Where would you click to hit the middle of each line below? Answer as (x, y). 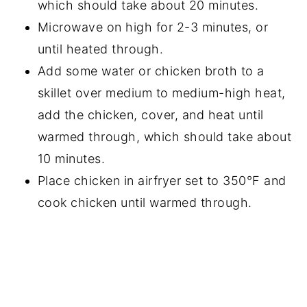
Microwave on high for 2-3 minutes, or (153, 27)
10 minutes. (73, 158)
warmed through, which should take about (164, 136)
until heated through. (102, 49)
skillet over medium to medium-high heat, (161, 93)
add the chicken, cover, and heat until (150, 114)
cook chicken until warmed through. (145, 202)
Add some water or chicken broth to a (151, 71)
